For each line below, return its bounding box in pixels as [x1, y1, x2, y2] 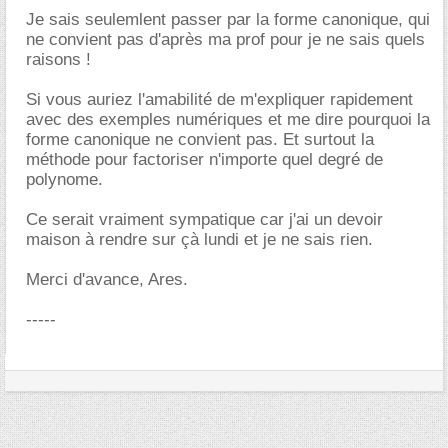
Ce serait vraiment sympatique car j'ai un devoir [26, 210, 383, 229]
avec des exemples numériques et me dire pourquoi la [26, 110, 430, 129]
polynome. [26, 170, 103, 189]
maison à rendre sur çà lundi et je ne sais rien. [26, 230, 373, 249]
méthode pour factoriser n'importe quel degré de [26, 150, 383, 169]
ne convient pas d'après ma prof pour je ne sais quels [26, 30, 425, 49]
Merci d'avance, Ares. [26, 270, 188, 289]
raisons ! [26, 50, 91, 69]
